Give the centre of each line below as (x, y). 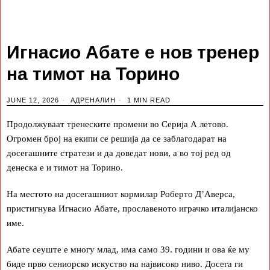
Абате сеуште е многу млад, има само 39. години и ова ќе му (128, 250)
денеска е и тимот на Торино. (65, 168)
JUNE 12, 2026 (33, 100)
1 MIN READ (148, 100)
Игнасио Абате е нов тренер (133, 52)
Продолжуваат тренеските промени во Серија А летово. (118, 124)
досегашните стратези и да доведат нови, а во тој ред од (119, 153)
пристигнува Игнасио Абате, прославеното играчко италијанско (132, 209)
